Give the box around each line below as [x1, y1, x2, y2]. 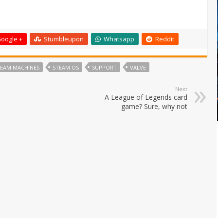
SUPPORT [92, 63, 117, 71]
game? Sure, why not [121, 101, 187, 111]
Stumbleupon [44, 34, 84, 43]
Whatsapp [104, 34, 134, 43]
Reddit [155, 34, 174, 43]
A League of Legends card [105, 92, 187, 102]
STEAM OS [53, 63, 79, 71]
